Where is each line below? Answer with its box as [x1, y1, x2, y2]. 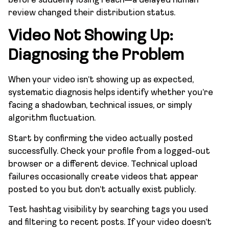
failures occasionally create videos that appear [8, 172, 198, 181]
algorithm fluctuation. [8, 114, 96, 123]
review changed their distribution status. [8, 9, 175, 18]
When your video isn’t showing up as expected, [8, 76, 194, 85]
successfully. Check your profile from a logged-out [8, 147, 210, 156]
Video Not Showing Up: [8, 28, 173, 45]
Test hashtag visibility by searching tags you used [8, 205, 208, 215]
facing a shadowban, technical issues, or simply [8, 101, 192, 110]
